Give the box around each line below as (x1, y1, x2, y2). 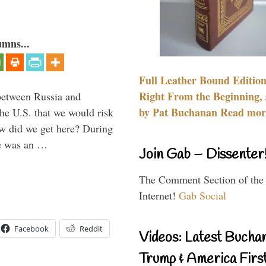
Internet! (139, 188, 179, 202)
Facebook (14, 223, 49, 234)
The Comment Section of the (139, 172, 264, 186)
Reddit (80, 223, 103, 234)
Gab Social (179, 188, 226, 202)
